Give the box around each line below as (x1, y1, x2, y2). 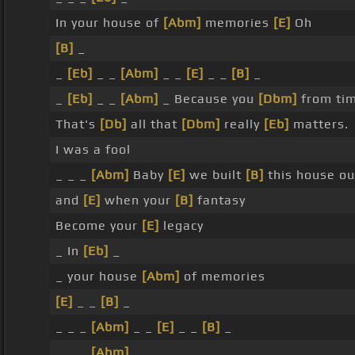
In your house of (55, 15, 163, 31)
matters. (288, 116, 349, 132)
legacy (158, 218, 204, 234)
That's (55, 116, 100, 132)
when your (100, 193, 175, 208)
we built (185, 167, 246, 183)
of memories (179, 269, 265, 284)
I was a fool (55, 142, 131, 158)
